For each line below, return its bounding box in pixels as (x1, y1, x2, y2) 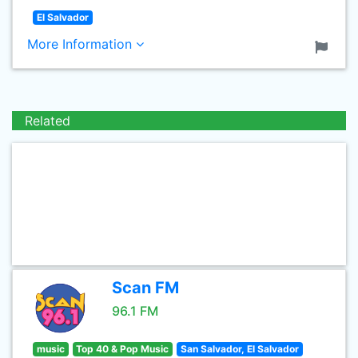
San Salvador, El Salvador (180, 343, 299, 355)
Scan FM (112, 278, 179, 297)
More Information (27, 36, 136, 52)
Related (25, 113, 70, 129)
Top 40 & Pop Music (76, 343, 169, 355)
